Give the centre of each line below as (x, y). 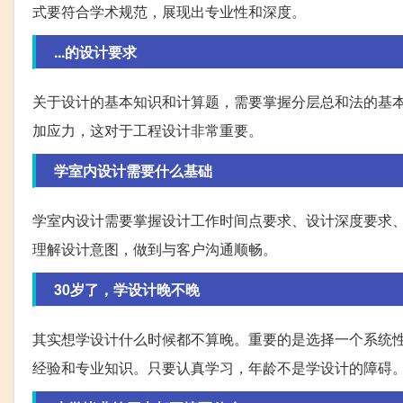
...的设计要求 (95, 51)
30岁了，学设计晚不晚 (127, 289)
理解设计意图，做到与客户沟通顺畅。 (155, 248)
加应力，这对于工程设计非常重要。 (148, 130)
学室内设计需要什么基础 (133, 170)
